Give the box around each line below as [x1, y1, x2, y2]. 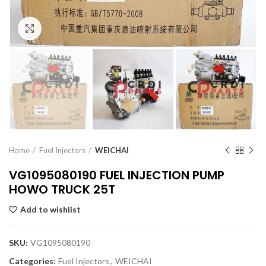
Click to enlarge [42, 24, 101, 33]
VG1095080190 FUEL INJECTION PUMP [9, 167, 224, 184]
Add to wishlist [20, 204, 81, 215]
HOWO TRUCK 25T [9, 181, 115, 198]
